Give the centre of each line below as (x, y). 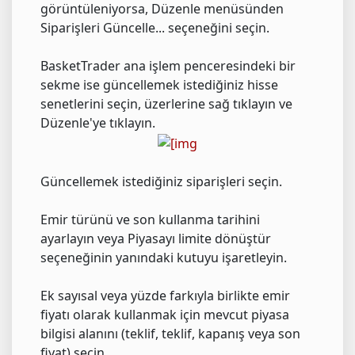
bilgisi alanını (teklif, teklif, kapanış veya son (170, 333)
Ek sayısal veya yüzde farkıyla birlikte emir (165, 295)
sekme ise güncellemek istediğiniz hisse (159, 85)
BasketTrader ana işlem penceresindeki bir (168, 66)
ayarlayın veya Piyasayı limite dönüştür (156, 238)
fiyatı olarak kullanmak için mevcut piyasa (165, 314)
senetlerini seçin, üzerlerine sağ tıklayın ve (166, 104)
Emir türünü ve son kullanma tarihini (150, 219)
